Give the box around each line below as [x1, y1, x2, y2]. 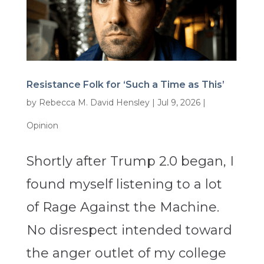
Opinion [26, 120, 58, 131]
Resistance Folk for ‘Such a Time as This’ [26, 78, 225, 90]
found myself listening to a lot [26, 176, 222, 192]
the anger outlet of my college [26, 245, 226, 261]
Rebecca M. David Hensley [38, 97, 150, 108]
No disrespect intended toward [26, 222, 232, 238]
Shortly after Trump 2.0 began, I [26, 153, 234, 169]
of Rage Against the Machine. [26, 199, 219, 215]
